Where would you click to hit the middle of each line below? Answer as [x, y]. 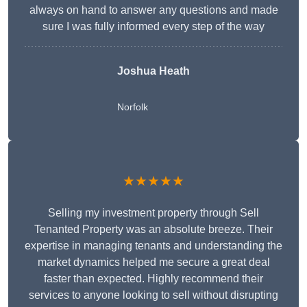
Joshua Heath [153, 71]
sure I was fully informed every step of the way [153, 27]
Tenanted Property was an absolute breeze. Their [153, 230]
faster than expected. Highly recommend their [153, 279]
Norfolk [133, 107]
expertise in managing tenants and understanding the [153, 246]
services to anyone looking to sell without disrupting [153, 295]
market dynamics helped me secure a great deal [153, 262]
